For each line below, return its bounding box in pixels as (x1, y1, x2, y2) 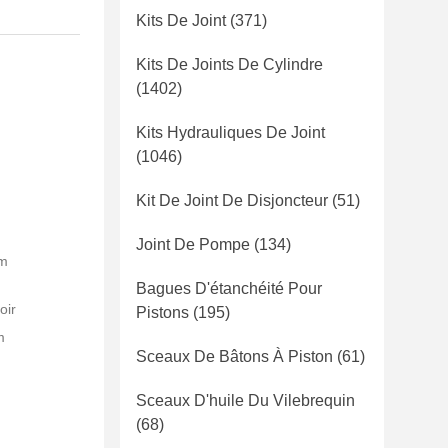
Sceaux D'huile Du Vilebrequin (136, 392, 355, 409)
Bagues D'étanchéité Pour (136, 280, 322, 297)
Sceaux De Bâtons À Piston (136, 348, 333, 365)
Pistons (136, 304, 189, 321)
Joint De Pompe (136, 236, 250, 253)
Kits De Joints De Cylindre (136, 56, 323, 73)
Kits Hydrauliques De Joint (136, 124, 325, 141)
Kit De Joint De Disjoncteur (136, 192, 328, 209)
